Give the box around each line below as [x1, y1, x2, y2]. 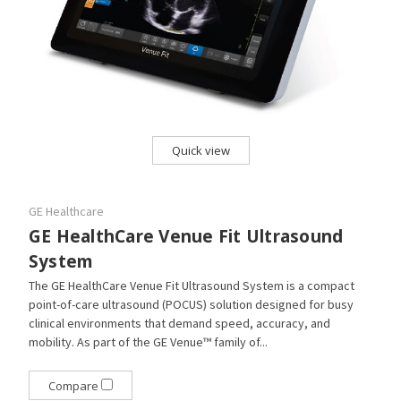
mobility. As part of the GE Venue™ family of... [28, 333, 268, 350]
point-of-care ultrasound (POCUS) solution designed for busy [28, 295, 354, 312]
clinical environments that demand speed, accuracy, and [28, 314, 330, 331]
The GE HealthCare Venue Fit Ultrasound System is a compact [28, 277, 354, 294]
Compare [47, 377, 101, 394]
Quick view [171, 141, 230, 158]
